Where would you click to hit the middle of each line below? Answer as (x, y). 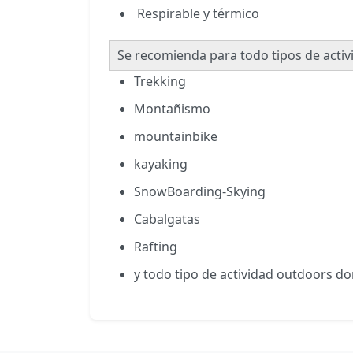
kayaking (161, 164)
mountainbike (176, 137)
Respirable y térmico (197, 14)
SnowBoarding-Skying (200, 192)
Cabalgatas (167, 219)
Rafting (156, 247)
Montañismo (172, 109)
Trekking (160, 82)
